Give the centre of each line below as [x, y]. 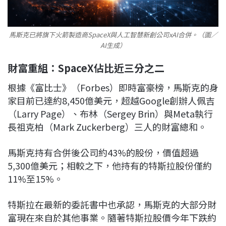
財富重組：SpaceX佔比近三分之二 [86, 68]
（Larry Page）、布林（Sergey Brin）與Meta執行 [110, 114]
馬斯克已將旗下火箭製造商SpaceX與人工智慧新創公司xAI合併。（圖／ [113, 35]
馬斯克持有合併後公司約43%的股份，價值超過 [103, 153]
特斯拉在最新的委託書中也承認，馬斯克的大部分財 [112, 205]
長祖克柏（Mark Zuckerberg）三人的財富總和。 [107, 127]
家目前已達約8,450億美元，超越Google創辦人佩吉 [111, 101]
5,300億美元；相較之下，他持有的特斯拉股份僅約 [110, 166]
